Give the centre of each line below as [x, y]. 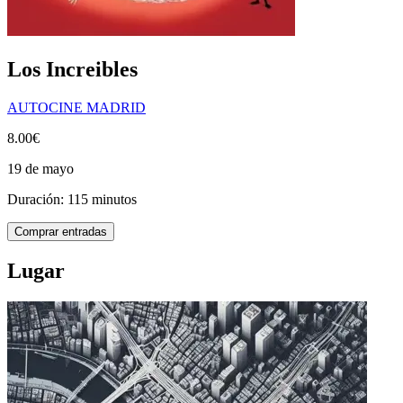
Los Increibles [72, 69]
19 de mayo [40, 168]
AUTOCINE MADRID [76, 107]
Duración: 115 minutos [72, 199]
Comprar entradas [61, 231]
